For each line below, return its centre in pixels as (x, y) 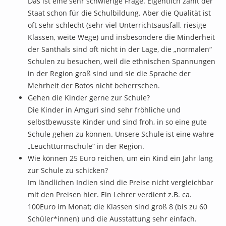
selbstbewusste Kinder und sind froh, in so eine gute (117, 122)
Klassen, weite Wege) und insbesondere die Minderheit (121, 37)
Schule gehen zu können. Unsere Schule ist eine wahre (121, 134)
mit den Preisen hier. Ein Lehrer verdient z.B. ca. (110, 194)
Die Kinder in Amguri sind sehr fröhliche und (104, 109)
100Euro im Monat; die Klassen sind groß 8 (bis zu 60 (118, 206)
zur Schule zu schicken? (68, 170)
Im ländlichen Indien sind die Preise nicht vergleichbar (121, 182)
